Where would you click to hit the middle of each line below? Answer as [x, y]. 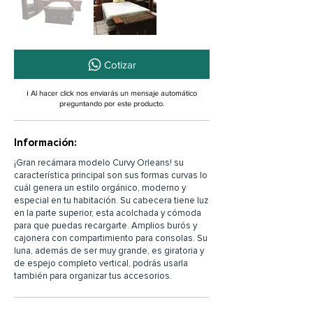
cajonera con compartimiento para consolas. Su [111, 238]
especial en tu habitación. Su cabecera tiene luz [111, 201]
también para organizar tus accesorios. [93, 276]
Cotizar [120, 64]
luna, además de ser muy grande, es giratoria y [109, 251]
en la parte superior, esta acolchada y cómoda [108, 213]
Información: [45, 143]
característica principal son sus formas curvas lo [111, 175]
